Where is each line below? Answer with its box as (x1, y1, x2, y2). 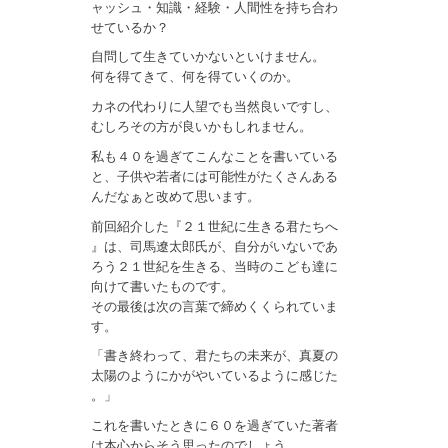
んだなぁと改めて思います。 (91, 188, 261, 204)
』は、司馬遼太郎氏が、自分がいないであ (91, 238, 339, 254)
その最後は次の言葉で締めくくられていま (91, 298, 339, 314)
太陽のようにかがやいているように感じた (91, 368, 339, 384)
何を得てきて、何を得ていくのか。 (91, 69, 300, 85)
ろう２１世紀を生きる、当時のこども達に (91, 258, 339, 274)
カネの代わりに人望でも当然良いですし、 (91, 99, 339, 115)
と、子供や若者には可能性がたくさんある (91, 168, 339, 184)
